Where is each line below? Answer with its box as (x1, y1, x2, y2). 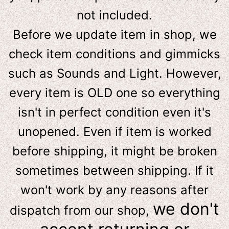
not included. (77, 8, 152, 23)
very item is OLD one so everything (16, 85, 220, 101)
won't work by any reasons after (20, 182, 209, 198)
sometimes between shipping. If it (15, 163, 214, 178)
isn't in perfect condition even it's (18, 105, 211, 120)
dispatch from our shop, (10, 203, 153, 218)
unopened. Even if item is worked (17, 124, 212, 140)
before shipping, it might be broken (12, 144, 217, 159)
